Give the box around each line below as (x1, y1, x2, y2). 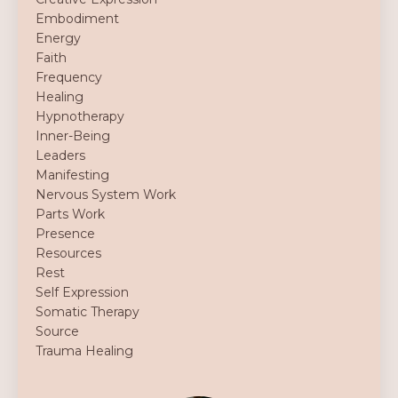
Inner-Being (36, 128, 110, 144)
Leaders (36, 147, 85, 163)
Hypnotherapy (36, 108, 124, 124)
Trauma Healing (36, 343, 133, 359)
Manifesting (36, 167, 109, 183)
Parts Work (36, 206, 105, 222)
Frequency (36, 69, 102, 85)
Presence (36, 226, 95, 242)
